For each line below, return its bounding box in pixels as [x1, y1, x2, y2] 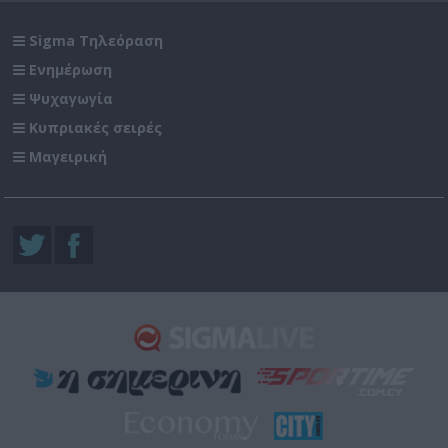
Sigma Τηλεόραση [29, 30, 164, 50]
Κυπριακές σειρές [29, 117, 163, 137]
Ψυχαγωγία [29, 88, 114, 108]
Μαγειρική [29, 146, 108, 166]
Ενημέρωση [29, 59, 113, 79]
